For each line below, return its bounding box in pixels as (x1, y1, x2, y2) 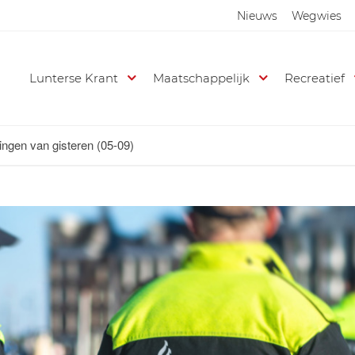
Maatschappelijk (153, 71, 250, 86)
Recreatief (284, 71, 345, 86)
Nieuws (237, 9, 277, 23)
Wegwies (292, 9, 342, 23)
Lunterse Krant (29, 71, 119, 86)
